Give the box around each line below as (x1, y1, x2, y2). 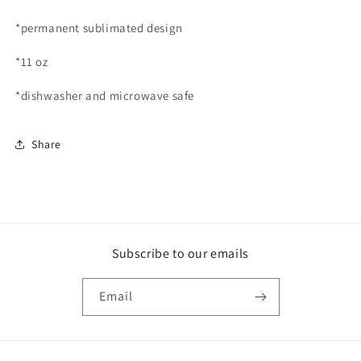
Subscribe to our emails (112, 245, 249, 262)
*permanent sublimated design (15, 20, 186, 35)
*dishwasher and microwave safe (15, 88, 197, 103)
